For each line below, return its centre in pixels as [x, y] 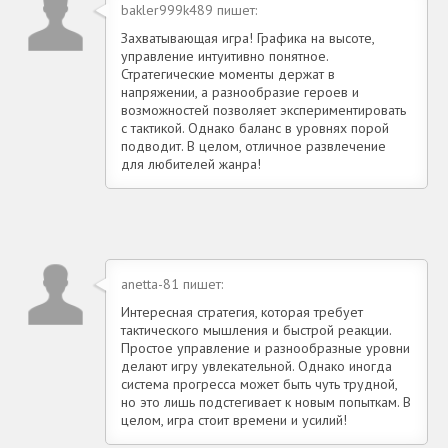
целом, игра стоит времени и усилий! [234, 419]
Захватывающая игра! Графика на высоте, [247, 37]
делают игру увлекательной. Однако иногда [256, 365]
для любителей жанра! [191, 163]
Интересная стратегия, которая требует [242, 311]
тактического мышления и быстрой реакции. [256, 329]
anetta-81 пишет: [172, 283]
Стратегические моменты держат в [228, 73]
